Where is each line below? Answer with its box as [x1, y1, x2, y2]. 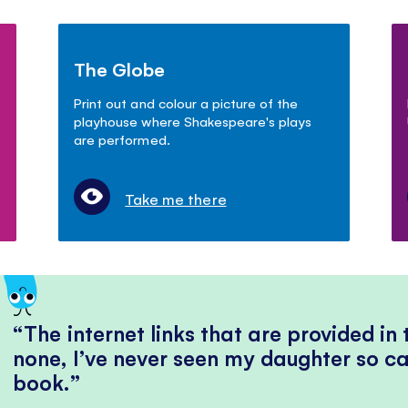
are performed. [74, 129, 170, 148]
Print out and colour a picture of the [74, 93, 298, 111]
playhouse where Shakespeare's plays [74, 111, 311, 129]
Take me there [125, 189, 227, 209]
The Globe [74, 56, 166, 81]
